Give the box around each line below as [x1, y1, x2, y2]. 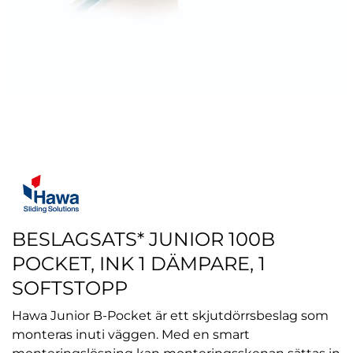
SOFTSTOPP [12, 276, 128, 299]
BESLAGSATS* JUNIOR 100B [12, 227, 275, 251]
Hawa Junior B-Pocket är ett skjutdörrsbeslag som [12, 307, 329, 323]
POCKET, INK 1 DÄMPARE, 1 [12, 251, 266, 275]
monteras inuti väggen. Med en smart [12, 326, 250, 342]
